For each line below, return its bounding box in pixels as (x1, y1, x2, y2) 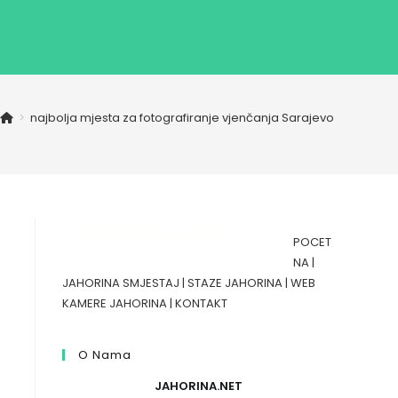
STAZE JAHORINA (187, 275, 283, 291)
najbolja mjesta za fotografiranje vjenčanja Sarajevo (30, 109, 334, 126)
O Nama (78, 346, 131, 363)
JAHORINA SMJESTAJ (62, 275, 179, 291)
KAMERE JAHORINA (62, 295, 167, 312)
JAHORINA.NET (154, 378, 243, 394)
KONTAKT (175, 295, 227, 312)
